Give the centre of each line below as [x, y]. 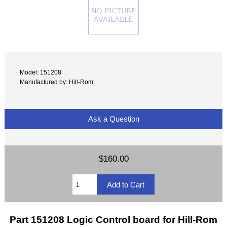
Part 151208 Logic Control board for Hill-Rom [113, 220]
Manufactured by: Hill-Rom [57, 82]
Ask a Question [113, 119]
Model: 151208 [41, 72]
